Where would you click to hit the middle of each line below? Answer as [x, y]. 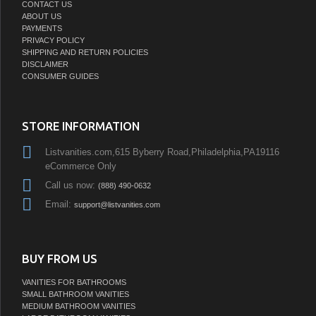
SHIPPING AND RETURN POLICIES [85, 52]
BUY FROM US [60, 259]
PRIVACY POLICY [53, 40]
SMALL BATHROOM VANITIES [75, 294]
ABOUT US [42, 16]
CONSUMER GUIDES [60, 76]
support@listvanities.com [117, 204]
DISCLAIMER [45, 64]
